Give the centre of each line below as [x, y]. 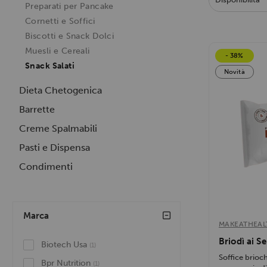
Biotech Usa [65, 245]
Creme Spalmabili [58, 129]
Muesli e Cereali [58, 51]
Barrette [37, 110]
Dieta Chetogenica [60, 91]
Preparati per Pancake [69, 7]
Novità [235, 72]
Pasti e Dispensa [55, 148]
